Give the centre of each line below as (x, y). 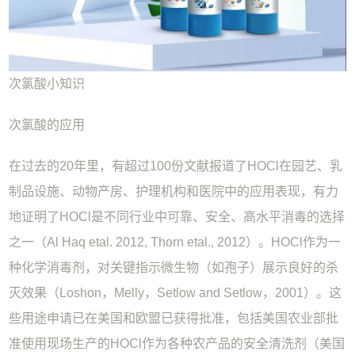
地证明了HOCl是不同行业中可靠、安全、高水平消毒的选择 (177, 216)
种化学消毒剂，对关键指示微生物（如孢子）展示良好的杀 (174, 267)
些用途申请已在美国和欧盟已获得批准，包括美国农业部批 (174, 318)
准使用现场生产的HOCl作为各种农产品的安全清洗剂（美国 (177, 343)
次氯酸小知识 (49, 83)
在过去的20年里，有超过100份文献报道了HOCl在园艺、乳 (176, 166)
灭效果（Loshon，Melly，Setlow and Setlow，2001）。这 (176, 292)
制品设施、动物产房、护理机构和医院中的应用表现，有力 (174, 191)
